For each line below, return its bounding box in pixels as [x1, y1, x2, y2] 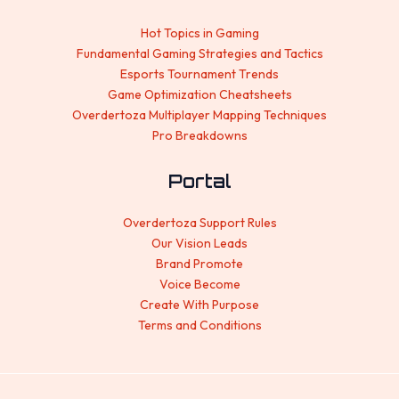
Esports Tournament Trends [120, 65, 279, 82]
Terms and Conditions [137, 316, 262, 333]
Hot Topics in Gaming [140, 24, 259, 41]
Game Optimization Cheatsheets [107, 85, 292, 102]
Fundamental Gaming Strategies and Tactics [76, 45, 323, 61]
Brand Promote [156, 255, 243, 272]
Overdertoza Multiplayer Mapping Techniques [72, 106, 327, 123]
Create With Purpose [140, 296, 259, 313]
